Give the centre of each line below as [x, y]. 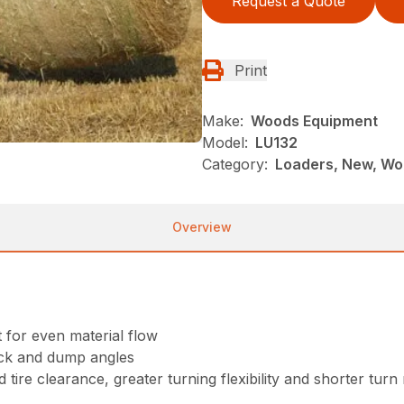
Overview [202, 226]
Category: [235, 164]
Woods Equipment [314, 120]
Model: [225, 142]
